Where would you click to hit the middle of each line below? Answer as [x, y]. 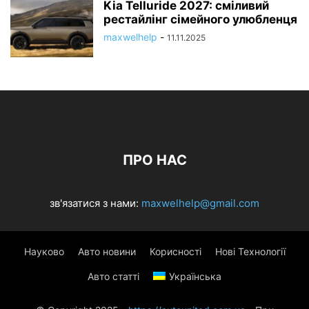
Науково [44, 251]
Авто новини [107, 251]
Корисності [175, 251]
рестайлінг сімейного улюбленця [200, 19]
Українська [195, 276]
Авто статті [113, 276]
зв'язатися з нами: [96, 203]
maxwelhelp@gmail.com [200, 203]
